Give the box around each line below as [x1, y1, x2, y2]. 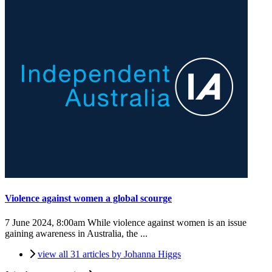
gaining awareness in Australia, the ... [5, 228, 150, 239]
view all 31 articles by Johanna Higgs [38, 248, 181, 259]
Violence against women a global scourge [5, 193, 172, 204]
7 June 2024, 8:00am [5, 217, 85, 228]
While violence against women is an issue [85, 217, 246, 228]
